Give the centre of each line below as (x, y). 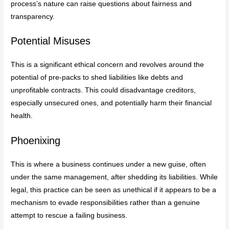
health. (22, 116)
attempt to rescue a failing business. (69, 216)
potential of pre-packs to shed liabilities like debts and (97, 78)
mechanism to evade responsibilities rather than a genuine (106, 203)
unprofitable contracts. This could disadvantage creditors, (104, 90)
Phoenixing (36, 141)
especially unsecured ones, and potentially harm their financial (111, 103)
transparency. (33, 16)
